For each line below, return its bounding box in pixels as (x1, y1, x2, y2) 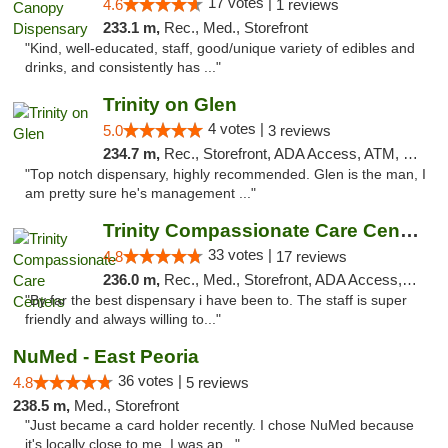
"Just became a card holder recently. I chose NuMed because (25, 418, 414, 433)
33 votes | (207, 246, 276, 263)
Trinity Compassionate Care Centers (399, 220, 419, 241)
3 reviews (267, 122, 331, 139)
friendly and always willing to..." (25, 312, 221, 327)
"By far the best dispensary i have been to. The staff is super (25, 293, 407, 308)
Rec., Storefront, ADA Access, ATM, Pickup (163, 145, 403, 162)
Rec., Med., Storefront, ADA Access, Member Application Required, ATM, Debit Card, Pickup (163, 271, 402, 288)
